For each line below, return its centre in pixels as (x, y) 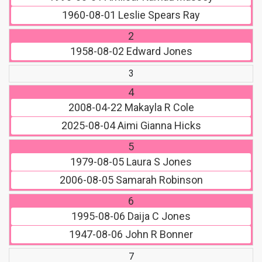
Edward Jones (158, 51)
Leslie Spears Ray (158, 15)
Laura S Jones (158, 161)
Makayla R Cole (158, 107)
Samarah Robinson (158, 180)
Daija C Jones (158, 216)
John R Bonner (158, 234)
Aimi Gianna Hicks (158, 125)
